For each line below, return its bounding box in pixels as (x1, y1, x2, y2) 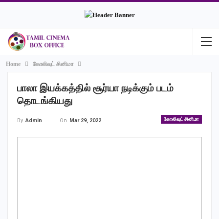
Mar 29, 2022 (69, 117, 101, 124)
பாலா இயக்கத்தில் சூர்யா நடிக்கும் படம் (17, 83, 174, 94)
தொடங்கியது (17, 95, 72, 107)
